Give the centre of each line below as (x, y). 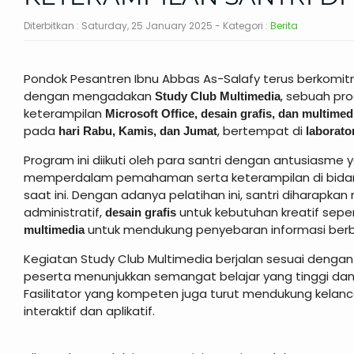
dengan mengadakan (89, 96)
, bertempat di (262, 131)
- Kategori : (241, 26)
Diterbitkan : (53, 26)
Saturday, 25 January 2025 (147, 26)
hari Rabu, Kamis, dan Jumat (138, 131)
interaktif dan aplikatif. (89, 311)
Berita (284, 26)
